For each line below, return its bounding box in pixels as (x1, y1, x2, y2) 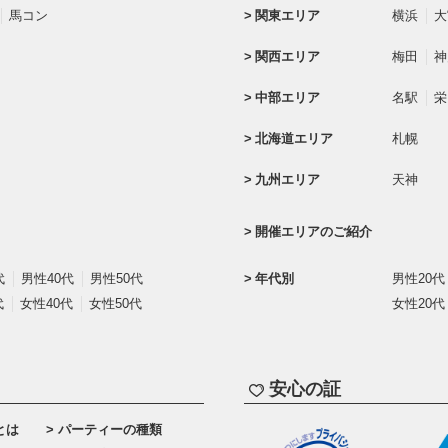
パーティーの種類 (57, 422, 162, 438)
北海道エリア (255, 130, 334, 146)
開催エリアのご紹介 (255, 224, 373, 240)
